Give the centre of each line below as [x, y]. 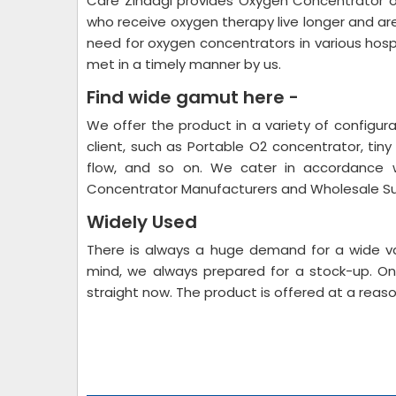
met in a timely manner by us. [184, 64]
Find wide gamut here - [193, 97]
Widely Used [142, 222]
